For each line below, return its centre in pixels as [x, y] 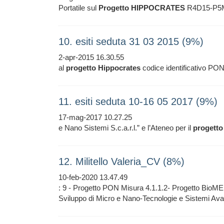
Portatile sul [78, 8]
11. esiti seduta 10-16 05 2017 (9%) [138, 101]
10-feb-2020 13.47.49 [93, 177]
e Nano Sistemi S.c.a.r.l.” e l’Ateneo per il [126, 128]
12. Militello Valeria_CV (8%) [121, 161]
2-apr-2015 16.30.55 [91, 57]
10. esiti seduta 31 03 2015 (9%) [131, 41]
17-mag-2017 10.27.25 [95, 117]
